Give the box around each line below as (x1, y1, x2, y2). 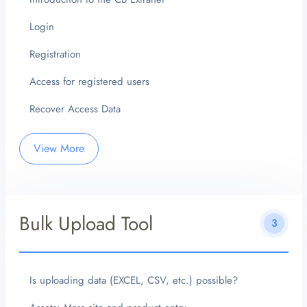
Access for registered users (29, 74, 149, 90)
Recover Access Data (29, 101, 121, 117)
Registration (29, 47, 81, 62)
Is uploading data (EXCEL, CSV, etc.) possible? (29, 273, 238, 288)
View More (33, 140, 84, 157)
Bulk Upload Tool (19, 209, 153, 238)
